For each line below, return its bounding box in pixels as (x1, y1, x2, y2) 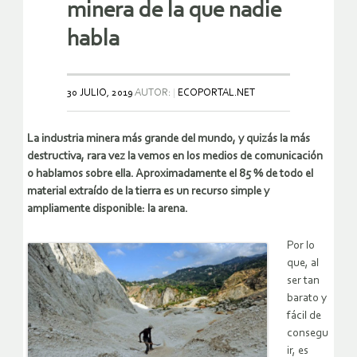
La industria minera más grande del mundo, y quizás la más (27, 132, 310, 145)
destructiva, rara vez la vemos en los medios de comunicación (27, 150, 323, 163)
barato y (287, 292, 327, 304)
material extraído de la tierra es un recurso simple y (27, 185, 269, 198)
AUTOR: (133, 87, 173, 98)
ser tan (287, 274, 320, 287)
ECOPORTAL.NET (178, 87, 255, 98)
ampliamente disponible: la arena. (27, 202, 188, 215)
